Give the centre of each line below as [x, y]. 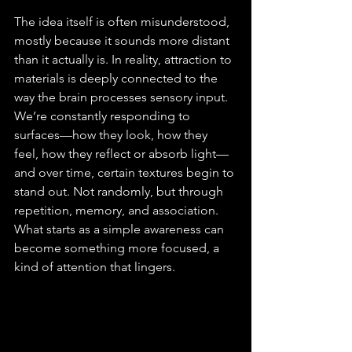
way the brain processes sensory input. [123, 97]
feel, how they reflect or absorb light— [121, 154]
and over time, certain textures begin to [126, 172]
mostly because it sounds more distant [123, 40]
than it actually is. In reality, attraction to [125, 59]
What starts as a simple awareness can [121, 229]
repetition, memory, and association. [118, 210]
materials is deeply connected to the [117, 78]
